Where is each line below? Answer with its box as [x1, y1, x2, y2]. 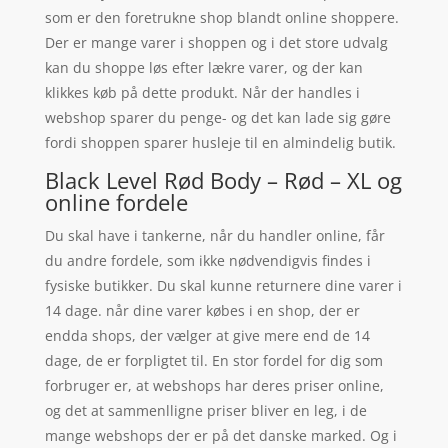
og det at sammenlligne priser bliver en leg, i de [44, 401, 367, 421]
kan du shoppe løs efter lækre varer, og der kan [44, 58, 363, 78]
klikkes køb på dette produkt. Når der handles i [44, 83, 360, 103]
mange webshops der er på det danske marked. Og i [44, 426, 397, 446]
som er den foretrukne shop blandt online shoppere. [44, 8, 399, 28]
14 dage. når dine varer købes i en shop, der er [44, 301, 360, 321]
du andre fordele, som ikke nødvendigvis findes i [44, 251, 371, 271]
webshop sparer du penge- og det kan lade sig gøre [44, 108, 391, 128]
